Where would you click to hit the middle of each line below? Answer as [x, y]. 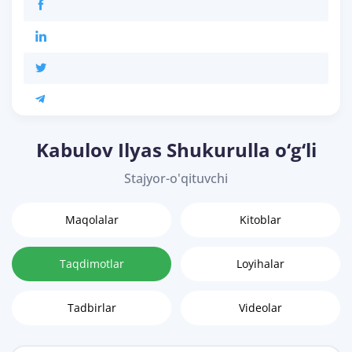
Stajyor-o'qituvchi [176, 179]
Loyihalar [260, 264]
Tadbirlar [92, 308]
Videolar [260, 308]
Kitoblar [260, 220]
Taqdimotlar [92, 264]
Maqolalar [92, 220]
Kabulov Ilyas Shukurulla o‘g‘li [176, 150]
